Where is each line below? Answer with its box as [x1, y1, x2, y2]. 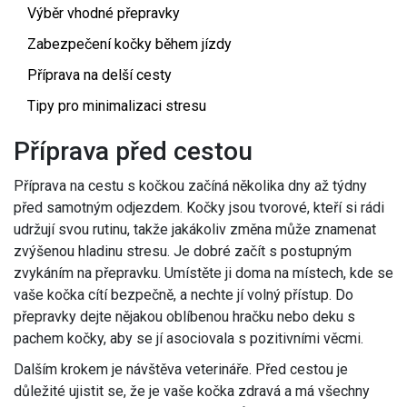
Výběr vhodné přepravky [27, 5, 180, 23]
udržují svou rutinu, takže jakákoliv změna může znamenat [14, 221, 376, 239]
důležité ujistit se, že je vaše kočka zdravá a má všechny [14, 382, 370, 401]
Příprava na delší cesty [27, 66, 172, 84]
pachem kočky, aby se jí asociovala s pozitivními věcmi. [14, 330, 363, 348]
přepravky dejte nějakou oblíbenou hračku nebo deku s [14, 308, 355, 326]
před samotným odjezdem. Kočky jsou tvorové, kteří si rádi [14, 199, 384, 217]
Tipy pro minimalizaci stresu [27, 97, 206, 115]
